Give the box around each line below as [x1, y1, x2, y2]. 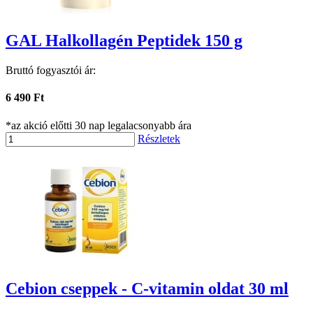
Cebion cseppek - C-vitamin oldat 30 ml [6, 279, 289, 298]
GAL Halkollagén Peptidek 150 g [6, 31, 242, 50]
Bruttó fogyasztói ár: [6, 64, 96, 77]
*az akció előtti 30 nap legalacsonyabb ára [6, 119, 191, 131]
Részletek [138, 132, 180, 145]
